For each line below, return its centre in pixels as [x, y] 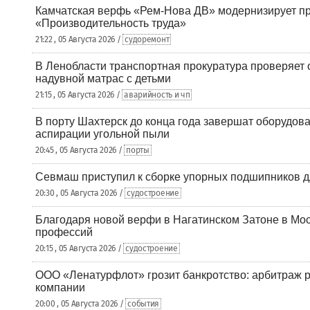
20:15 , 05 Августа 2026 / [80, 248]
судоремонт [147, 39]
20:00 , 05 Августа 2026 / [81, 304]
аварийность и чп [157, 95]
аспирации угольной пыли [102, 134]
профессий [64, 232]
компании [60, 288]
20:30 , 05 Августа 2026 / [80, 193]
